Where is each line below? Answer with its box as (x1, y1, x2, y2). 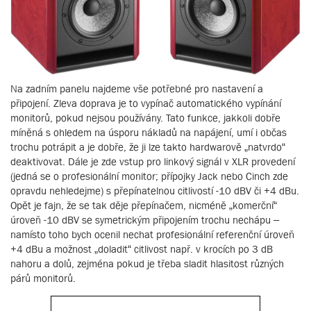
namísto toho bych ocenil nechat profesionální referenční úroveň (10, 228, 294, 241)
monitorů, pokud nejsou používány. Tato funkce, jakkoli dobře (10, 112, 280, 124)
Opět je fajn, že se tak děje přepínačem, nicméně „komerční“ (10, 199, 277, 212)
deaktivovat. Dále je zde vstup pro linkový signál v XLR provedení (10, 155, 295, 168)
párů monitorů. (10, 272, 76, 285)
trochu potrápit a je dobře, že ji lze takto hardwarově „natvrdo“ (10, 141, 285, 153)
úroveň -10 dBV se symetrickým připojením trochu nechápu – (10, 214, 279, 226)
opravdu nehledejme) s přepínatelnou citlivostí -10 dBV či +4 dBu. (10, 185, 299, 197)
